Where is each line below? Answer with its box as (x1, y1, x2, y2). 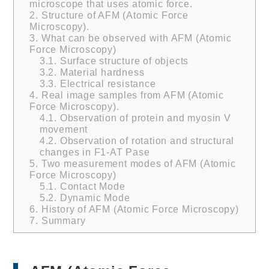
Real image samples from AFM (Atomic (38, 89, 224, 100)
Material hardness (56, 66, 145, 77)
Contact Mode (56, 180, 125, 192)
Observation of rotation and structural (56, 134, 235, 146)
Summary (38, 214, 86, 226)
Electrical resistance (56, 77, 156, 89)
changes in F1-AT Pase (39, 146, 150, 157)
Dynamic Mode (56, 192, 130, 203)
